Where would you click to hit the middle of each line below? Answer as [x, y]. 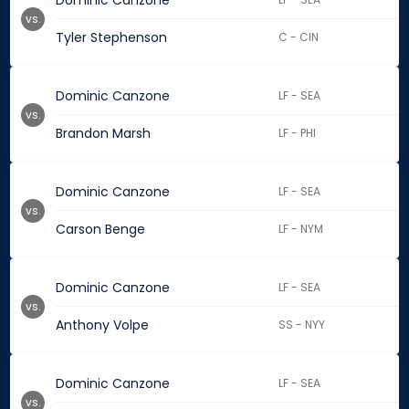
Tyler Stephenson [111, 38]
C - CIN [299, 37]
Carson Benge [100, 230]
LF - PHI [298, 133]
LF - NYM [301, 229]
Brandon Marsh [103, 134]
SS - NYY [302, 325]
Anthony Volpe [102, 325]
